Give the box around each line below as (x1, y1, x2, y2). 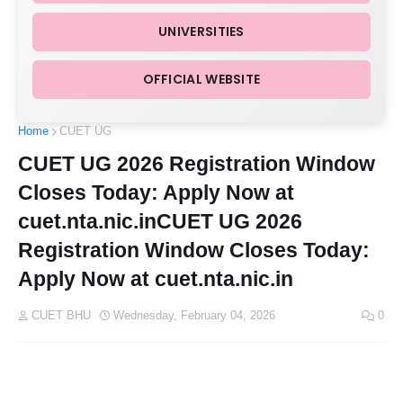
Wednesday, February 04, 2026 (113, 309, 275, 322)
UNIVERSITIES (158, 22, 245, 40)
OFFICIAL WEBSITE (142, 70, 261, 88)
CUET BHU (31, 309, 91, 322)
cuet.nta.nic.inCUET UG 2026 (18, 210, 302, 233)
